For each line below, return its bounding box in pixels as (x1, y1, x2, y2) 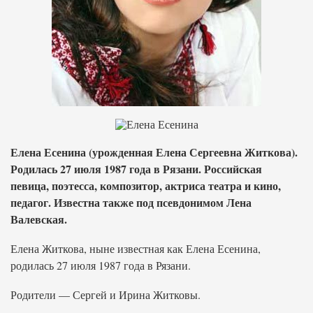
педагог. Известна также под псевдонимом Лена (10, 194, 252, 210)
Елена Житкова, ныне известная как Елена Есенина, (10, 241, 261, 256)
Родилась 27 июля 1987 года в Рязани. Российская (10, 161, 262, 177)
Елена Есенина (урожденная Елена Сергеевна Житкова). (10, 144, 298, 160)
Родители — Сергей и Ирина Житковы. (10, 287, 201, 302)
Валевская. (10, 211, 67, 227)
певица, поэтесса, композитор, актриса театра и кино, (10, 177, 281, 194)
